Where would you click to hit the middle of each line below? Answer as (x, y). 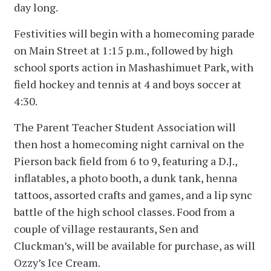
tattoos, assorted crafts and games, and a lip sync (133, 195)
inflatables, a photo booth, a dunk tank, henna (126, 178)
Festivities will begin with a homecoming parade (134, 34)
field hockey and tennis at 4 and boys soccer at (128, 84)
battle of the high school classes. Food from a (124, 212)
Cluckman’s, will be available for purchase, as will (135, 246)
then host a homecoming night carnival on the (129, 144)
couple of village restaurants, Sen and (106, 229)
